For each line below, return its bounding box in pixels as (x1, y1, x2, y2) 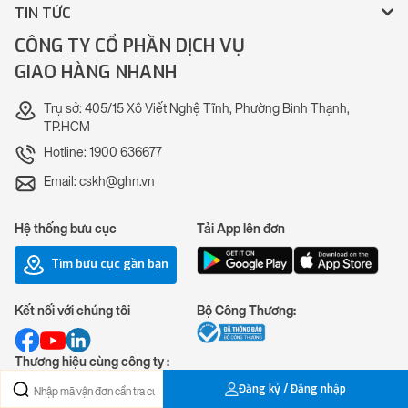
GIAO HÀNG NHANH (15, 60, 177, 86)
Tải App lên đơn (197, 221, 285, 238)
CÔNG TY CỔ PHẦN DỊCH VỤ (15, 34, 245, 59)
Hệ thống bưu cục (15, 221, 117, 238)
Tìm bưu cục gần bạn (48, 256, 168, 272)
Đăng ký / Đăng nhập (239, 381, 347, 396)
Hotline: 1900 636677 (44, 145, 162, 161)
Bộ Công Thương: (197, 303, 296, 320)
